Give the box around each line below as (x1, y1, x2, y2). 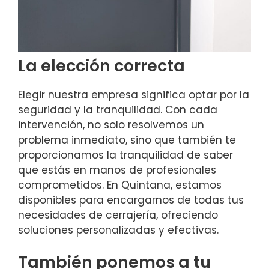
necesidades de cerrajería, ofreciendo (18, 207, 218, 222)
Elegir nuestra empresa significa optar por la (18, 87, 249, 102)
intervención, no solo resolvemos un (18, 117, 204, 132)
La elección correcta (18, 54, 185, 77)
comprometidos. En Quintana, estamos (18, 177, 222, 192)
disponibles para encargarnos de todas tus (18, 192, 244, 207)
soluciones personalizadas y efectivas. (18, 222, 219, 237)
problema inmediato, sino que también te (18, 132, 236, 147)
